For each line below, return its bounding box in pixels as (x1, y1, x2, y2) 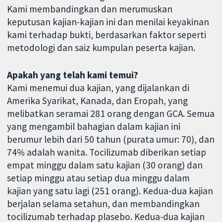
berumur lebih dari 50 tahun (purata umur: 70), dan (7, 133, 215, 145)
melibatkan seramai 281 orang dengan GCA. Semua (7, 107, 215, 119)
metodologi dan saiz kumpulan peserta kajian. (7, 41, 196, 54)
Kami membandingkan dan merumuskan (7, 2, 173, 15)
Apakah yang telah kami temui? (7, 68, 139, 81)
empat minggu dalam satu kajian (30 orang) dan (7, 159, 203, 171)
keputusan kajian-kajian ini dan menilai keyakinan (7, 15, 210, 28)
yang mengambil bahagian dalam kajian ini (7, 120, 181, 132)
